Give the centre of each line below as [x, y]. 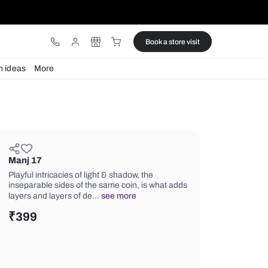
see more [234, 231]
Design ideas [96, 80]
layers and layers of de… [159, 231]
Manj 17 [124, 189]
